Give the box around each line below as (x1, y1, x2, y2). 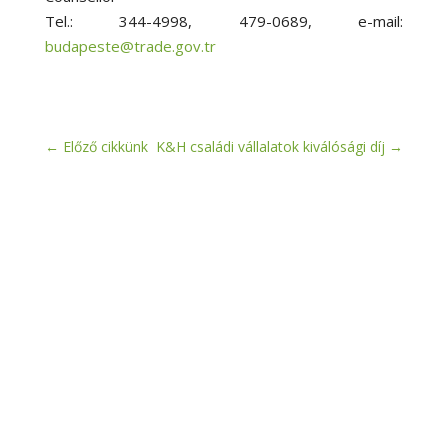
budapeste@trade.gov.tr (44, 36, 216, 57)
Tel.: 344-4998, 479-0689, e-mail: (44, 11, 404, 32)
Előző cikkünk (62, 137, 148, 157)
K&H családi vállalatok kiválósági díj (156, 137, 386, 157)
